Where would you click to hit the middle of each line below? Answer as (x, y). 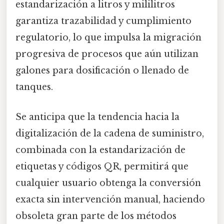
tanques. (34, 87)
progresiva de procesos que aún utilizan (107, 54)
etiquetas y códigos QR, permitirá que (102, 166)
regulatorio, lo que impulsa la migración (108, 38)
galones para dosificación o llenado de (102, 71)
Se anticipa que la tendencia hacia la (97, 117)
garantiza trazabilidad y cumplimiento (103, 21)
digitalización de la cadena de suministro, (110, 133)
